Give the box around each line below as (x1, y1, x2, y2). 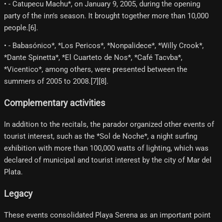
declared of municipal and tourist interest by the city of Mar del (4, 156, 212, 165)
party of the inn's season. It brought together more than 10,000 (4, 11, 209, 21)
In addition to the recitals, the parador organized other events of (4, 120, 214, 129)
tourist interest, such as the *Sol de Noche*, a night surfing (4, 132, 197, 141)
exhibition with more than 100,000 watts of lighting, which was (4, 144, 209, 153)
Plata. (4, 167, 23, 177)
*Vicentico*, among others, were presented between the (4, 65, 187, 74)
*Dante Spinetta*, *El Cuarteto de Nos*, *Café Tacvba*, (4, 53, 182, 62)
